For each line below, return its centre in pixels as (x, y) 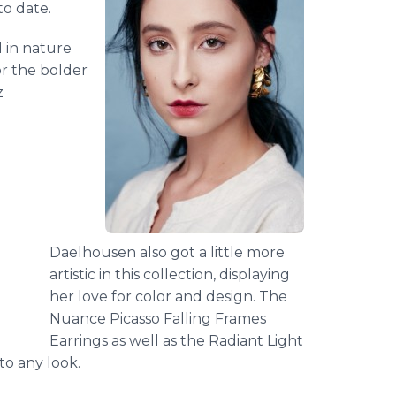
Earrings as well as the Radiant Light (176, 341)
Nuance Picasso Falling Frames (158, 319)
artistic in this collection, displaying (170, 274)
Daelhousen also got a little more (167, 252)
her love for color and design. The (168, 297)
